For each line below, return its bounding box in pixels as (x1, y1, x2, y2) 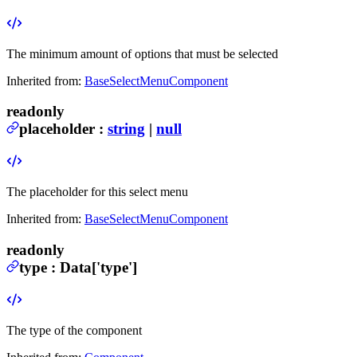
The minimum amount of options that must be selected (6, 46, 278, 61)
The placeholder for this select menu (6, 185, 188, 199)
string (108, 120, 145, 138)
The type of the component (6, 323, 142, 337)
